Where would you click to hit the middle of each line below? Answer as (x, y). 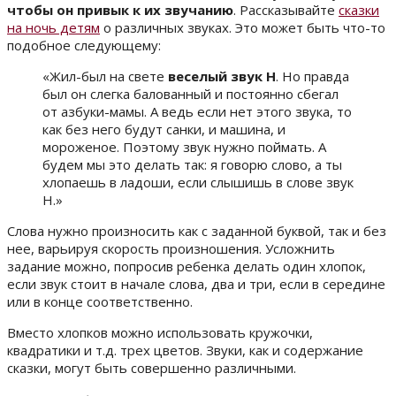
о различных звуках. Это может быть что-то (243, 27)
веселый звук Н (222, 76)
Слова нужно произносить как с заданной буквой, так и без (197, 230)
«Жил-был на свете (105, 76)
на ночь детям (53, 27)
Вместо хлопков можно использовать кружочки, (160, 332)
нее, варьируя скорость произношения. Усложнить (171, 248)
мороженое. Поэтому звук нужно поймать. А (184, 146)
